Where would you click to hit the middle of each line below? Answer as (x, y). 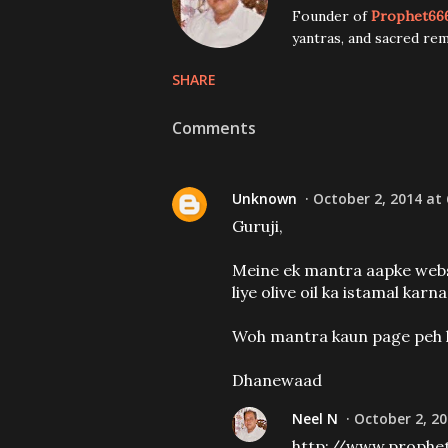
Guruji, (257, 226)
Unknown (264, 198)
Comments (214, 128)
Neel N (315, 418)
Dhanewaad (277, 380)
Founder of (331, 16)
